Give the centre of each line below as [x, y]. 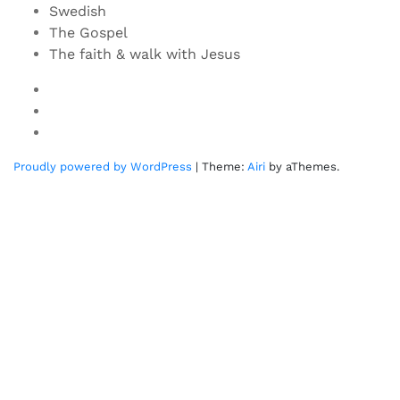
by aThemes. [302, 166]
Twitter [73, 110]
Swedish [78, 11]
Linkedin [78, 131]
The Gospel [88, 32]
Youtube [77, 88]
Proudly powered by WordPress [103, 166]
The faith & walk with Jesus [145, 54]
